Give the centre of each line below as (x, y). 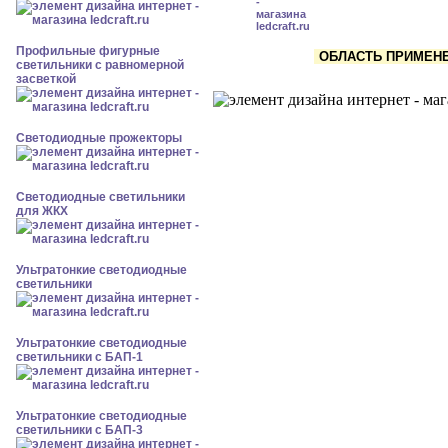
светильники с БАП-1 (79, 357)
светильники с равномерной (100, 65)
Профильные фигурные (88, 51)
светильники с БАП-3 (79, 430)
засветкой (46, 79)
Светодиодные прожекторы (99, 138)
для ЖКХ (42, 211)
